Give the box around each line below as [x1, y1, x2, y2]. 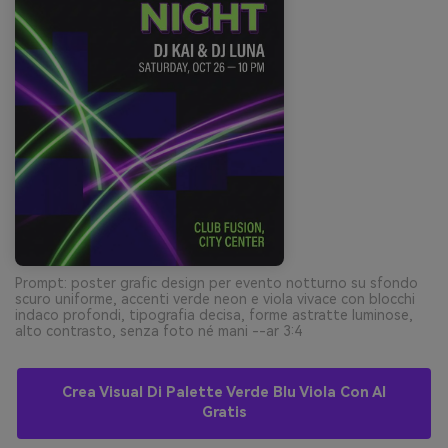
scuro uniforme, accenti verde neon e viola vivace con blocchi [15, 291, 415, 308]
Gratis [201, 404, 247, 422]
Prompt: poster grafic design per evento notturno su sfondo [15, 275, 418, 292]
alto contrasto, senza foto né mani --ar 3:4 [15, 323, 302, 340]
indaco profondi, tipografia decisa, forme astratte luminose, [15, 307, 413, 324]
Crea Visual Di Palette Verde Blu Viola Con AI [62, 384, 386, 402]
